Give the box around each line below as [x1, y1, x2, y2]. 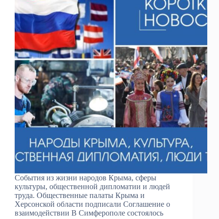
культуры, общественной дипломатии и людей [15, 182, 170, 191]
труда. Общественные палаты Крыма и [15, 191, 145, 199]
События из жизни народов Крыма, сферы [15, 173, 156, 182]
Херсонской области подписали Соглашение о [15, 199, 170, 208]
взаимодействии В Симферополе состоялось [15, 208, 163, 217]
